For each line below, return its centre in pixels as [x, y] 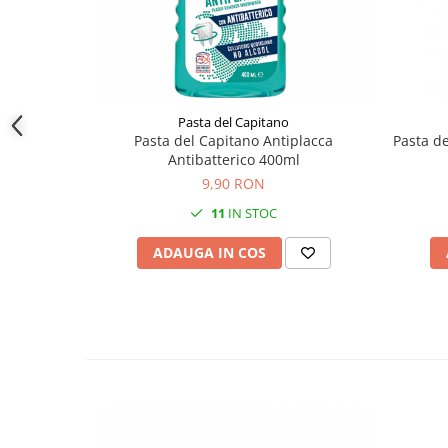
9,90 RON [233, 183]
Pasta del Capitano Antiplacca [233, 140]
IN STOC [251, 213]
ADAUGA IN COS [209, 252]
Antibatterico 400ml [233, 159]
